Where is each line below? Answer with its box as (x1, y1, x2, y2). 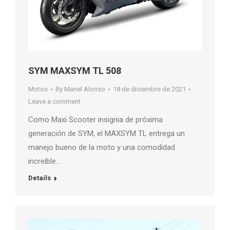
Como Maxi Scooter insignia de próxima (28, 115, 163, 125)
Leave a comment (28, 98, 81, 106)
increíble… (28, 157, 61, 166)
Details (28, 174, 51, 182)
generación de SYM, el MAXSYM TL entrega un (28, 129, 185, 139)
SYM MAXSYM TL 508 (28, 65, 121, 76)
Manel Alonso (64, 85, 105, 93)
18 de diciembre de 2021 (113, 85, 186, 93)
